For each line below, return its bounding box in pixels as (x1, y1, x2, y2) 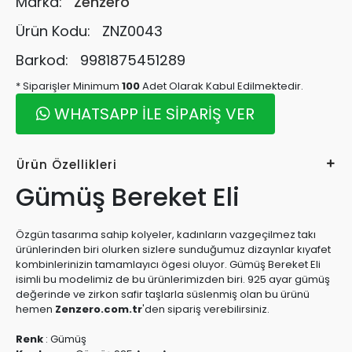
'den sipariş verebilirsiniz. (142, 302, 269, 317)
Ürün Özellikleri (16, 156, 117, 173)
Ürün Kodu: (16, 21, 94, 41)
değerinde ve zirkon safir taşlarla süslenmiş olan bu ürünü (16, 287, 310, 302)
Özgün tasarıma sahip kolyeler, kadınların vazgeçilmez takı (16, 227, 316, 242)
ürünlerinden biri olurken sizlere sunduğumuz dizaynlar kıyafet (16, 242, 331, 257)
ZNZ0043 (102, 21, 163, 41)
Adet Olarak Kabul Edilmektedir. (142, 79, 303, 93)
